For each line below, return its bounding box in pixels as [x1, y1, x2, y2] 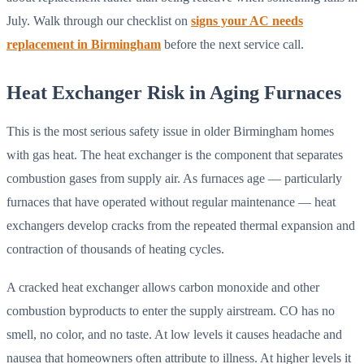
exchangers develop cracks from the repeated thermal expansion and [6, 217, 355, 233]
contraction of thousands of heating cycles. [6, 240, 224, 257]
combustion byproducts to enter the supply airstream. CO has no [6, 302, 335, 318]
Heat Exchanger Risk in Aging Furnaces [6, 82, 341, 104]
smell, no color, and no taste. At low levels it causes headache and [6, 326, 342, 342]
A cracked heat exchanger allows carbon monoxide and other [6, 279, 319, 295]
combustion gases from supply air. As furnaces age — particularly [6, 170, 342, 186]
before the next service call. [161, 37, 304, 53]
